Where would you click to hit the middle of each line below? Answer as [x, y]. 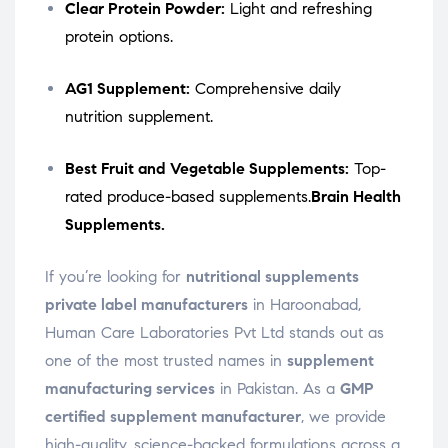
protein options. [119, 37]
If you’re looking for [115, 277]
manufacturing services [130, 389]
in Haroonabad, [304, 305]
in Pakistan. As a [277, 389]
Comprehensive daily [265, 89]
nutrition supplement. [139, 117]
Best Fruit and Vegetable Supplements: [207, 169]
